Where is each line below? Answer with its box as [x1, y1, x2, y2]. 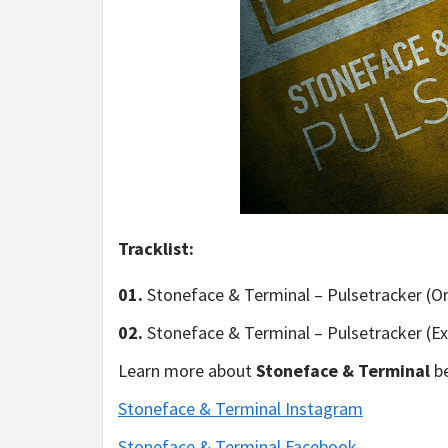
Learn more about [118, 359, 256, 382]
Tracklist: [118, 237, 194, 260]
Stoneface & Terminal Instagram [118, 397, 363, 420]
